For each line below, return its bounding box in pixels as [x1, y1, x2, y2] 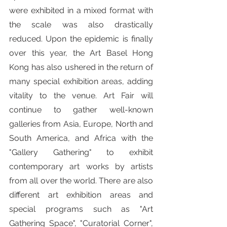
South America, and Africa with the [9, 133, 153, 143]
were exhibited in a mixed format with [9, 6, 153, 15]
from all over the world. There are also [9, 176, 153, 185]
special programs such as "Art [9, 204, 153, 214]
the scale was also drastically [9, 20, 153, 29]
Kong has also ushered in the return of [9, 62, 153, 72]
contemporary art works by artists [9, 162, 153, 171]
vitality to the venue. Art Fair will [9, 91, 153, 100]
